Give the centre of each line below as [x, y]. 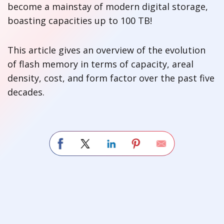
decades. [27, 92]
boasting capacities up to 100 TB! [81, 20]
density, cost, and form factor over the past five [111, 78]
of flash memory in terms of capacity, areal [100, 64]
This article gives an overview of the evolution [106, 50]
